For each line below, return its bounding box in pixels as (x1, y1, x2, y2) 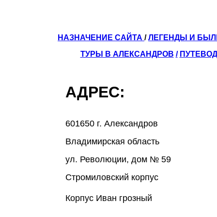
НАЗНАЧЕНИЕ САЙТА (58, 33, 144, 42)
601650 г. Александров (65, 119, 158, 129)
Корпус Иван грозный (65, 193, 152, 203)
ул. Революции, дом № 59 (65, 155, 171, 165)
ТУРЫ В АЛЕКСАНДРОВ (80, 50, 174, 59)
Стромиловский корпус (65, 172, 158, 183)
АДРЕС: (65, 83, 212, 101)
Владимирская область (65, 137, 159, 147)
